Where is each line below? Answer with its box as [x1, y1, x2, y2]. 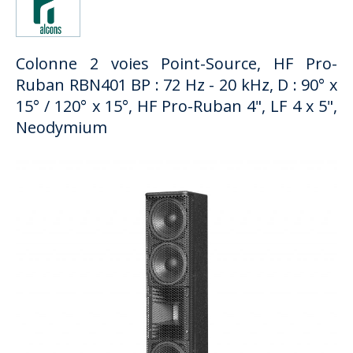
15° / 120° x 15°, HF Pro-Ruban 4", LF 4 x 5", [16, 95, 337, 117]
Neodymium [16, 117, 107, 139]
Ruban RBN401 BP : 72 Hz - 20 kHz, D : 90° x [16, 74, 337, 96]
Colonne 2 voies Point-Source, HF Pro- [16, 53, 337, 75]
